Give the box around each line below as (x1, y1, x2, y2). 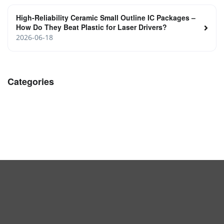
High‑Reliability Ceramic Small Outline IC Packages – (16, 12, 195, 23)
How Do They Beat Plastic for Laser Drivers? (16, 22, 167, 32)
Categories (7, 75, 54, 88)
